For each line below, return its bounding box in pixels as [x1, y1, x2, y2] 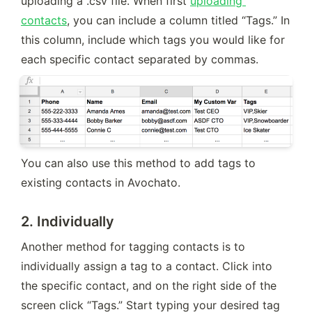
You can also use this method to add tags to [21, 156, 256, 171]
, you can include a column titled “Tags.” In [67, 13, 290, 28]
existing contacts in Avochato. [21, 175, 180, 190]
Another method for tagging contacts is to [21, 240, 245, 254]
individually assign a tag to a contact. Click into [21, 259, 272, 274]
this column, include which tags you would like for [21, 33, 285, 47]
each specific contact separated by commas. [21, 52, 258, 67]
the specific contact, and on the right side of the [21, 279, 276, 293]
